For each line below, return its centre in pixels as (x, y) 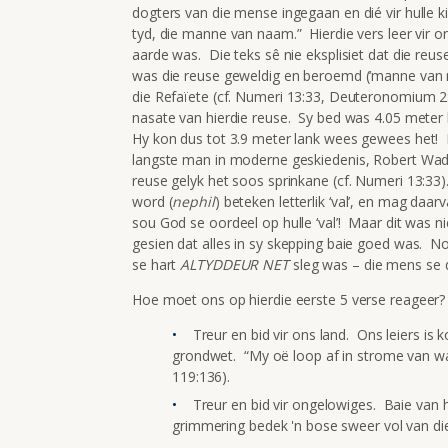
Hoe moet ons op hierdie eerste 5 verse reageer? (289, 299)
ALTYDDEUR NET (236, 264)
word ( (152, 201)
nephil (193, 201)
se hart (156, 264)
